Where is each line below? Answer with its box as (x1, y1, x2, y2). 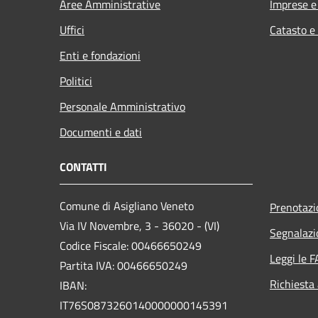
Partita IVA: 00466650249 (60, 256, 187, 274)
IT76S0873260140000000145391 (60, 296, 228, 314)
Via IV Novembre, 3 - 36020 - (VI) (60, 216, 219, 234)
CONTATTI (60, 158, 107, 175)
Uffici (60, 21, 84, 38)
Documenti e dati (60, 123, 142, 141)
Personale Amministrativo (60, 97, 185, 115)
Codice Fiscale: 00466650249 (60, 236, 202, 254)
